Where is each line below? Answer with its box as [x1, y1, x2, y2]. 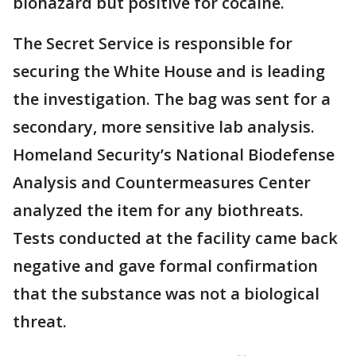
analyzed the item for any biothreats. [13, 199, 304, 221]
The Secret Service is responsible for [13, 33, 292, 54]
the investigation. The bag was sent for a [13, 88, 331, 110]
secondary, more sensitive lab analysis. [13, 116, 315, 137]
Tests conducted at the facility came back [13, 227, 338, 249]
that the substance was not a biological [13, 283, 319, 304]
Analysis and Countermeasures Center [13, 172, 311, 193]
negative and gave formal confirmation [13, 255, 318, 277]
